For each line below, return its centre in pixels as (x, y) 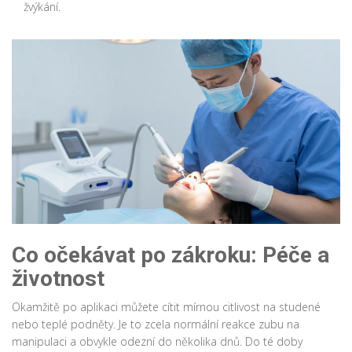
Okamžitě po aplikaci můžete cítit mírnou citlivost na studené (166, 307)
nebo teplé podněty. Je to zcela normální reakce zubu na (156, 324)
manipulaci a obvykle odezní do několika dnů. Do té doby (157, 342)
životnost (58, 279)
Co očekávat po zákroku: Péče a (170, 255)
